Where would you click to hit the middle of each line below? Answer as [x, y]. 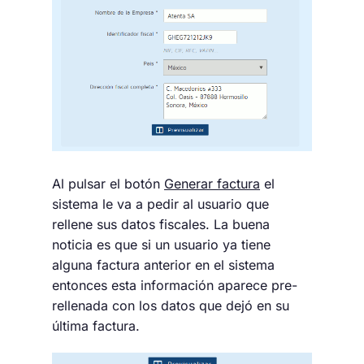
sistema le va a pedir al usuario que [160, 204]
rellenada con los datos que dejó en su [171, 305]
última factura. [96, 325]
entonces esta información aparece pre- [175, 285]
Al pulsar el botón [108, 183]
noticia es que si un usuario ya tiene [161, 244]
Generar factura [212, 183]
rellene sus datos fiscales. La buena [161, 224]
